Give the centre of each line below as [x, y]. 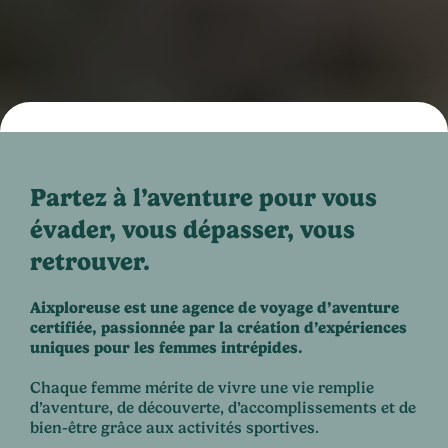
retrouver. [90, 262]
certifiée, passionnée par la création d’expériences [218, 328]
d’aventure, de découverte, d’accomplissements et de [223, 408]
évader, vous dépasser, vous [192, 230]
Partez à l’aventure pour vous [203, 198]
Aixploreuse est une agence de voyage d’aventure [214, 308]
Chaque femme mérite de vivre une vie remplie [202, 388]
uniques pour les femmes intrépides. [166, 348]
